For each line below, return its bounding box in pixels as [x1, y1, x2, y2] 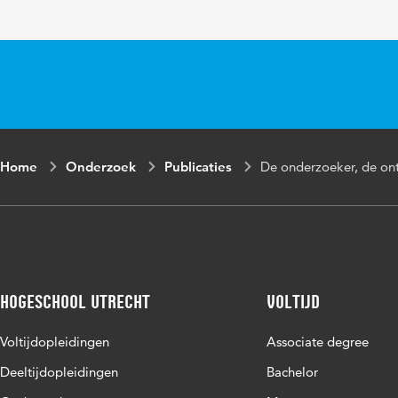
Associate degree [267, 333, 369, 350]
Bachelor [267, 363, 318, 380]
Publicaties [164, 158, 232, 175]
